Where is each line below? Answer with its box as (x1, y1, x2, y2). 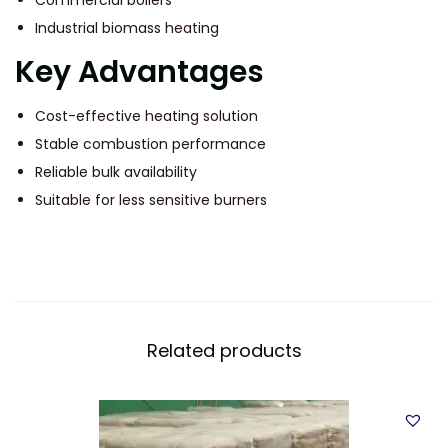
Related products (146, 338, 302, 364)
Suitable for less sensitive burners (35, 190, 267, 211)
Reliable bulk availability (35, 162, 197, 183)
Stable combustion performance (35, 134, 266, 155)
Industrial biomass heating (35, 18, 219, 39)
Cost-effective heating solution (35, 106, 258, 127)
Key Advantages (15, 51, 264, 94)
